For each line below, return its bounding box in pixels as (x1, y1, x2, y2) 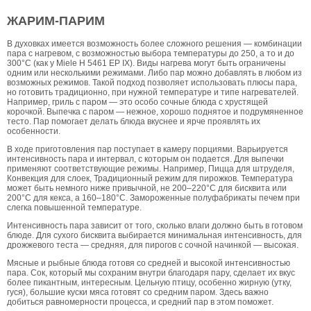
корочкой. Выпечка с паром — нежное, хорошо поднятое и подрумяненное (7, 107, 303, 117)
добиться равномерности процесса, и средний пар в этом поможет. (7, 297, 274, 308)
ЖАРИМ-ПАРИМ (7, 14, 105, 28)
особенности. (7, 126, 60, 137)
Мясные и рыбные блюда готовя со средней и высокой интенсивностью (7, 258, 290, 269)
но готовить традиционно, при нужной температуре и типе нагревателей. (7, 87, 299, 98)
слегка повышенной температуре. (7, 203, 142, 213)
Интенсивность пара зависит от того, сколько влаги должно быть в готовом (7, 221, 303, 231)
